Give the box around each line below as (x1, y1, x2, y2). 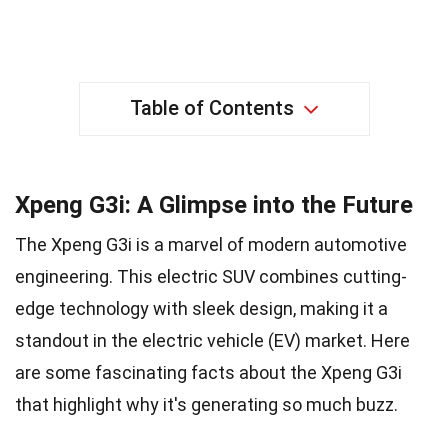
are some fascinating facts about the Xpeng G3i (15, 361, 402, 383)
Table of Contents (129, 95, 294, 120)
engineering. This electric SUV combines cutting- (15, 265, 407, 287)
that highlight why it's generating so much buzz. (15, 393, 398, 415)
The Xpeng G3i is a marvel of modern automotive (15, 233, 407, 255)
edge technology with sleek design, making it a (15, 297, 388, 319)
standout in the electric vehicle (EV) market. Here (15, 329, 410, 351)
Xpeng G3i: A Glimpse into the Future (15, 190, 413, 219)
